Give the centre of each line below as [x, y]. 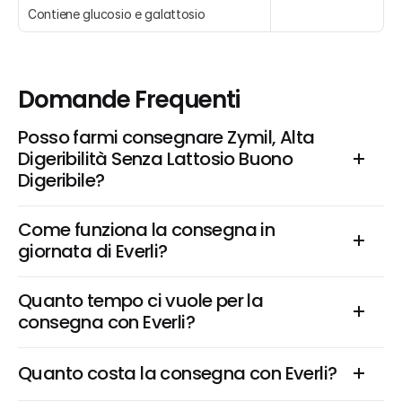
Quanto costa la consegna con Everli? [178, 373]
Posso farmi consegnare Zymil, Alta [166, 137]
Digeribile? [61, 180]
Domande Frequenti [129, 100]
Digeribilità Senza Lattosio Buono [156, 159]
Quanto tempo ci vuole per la [141, 301]
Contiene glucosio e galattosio [117, 14]
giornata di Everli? [93, 251]
